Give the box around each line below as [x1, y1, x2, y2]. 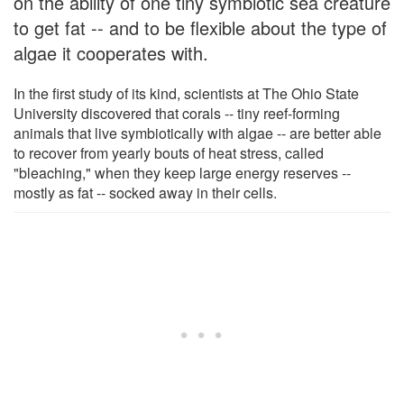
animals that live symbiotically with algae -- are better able [14, 122, 381, 143]
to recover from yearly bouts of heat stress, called [14, 142, 324, 163]
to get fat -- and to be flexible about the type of [14, 14, 387, 41]
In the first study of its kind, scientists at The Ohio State [14, 82, 359, 104]
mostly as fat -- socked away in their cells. [14, 181, 277, 203]
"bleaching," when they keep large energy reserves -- [14, 161, 351, 183]
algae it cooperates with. [14, 39, 208, 66]
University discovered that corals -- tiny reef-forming [14, 102, 340, 124]
